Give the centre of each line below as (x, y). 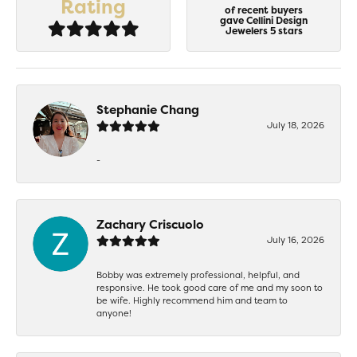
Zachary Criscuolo (150, 224)
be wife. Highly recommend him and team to (192, 300)
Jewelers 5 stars (264, 31)
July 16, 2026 (296, 239)
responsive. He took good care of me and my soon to (210, 287)
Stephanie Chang (148, 109)
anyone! (114, 313)
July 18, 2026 (296, 125)
